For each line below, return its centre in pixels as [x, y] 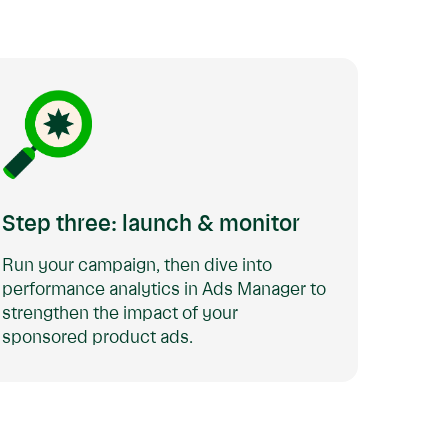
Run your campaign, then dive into [137, 266]
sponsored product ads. [97, 338]
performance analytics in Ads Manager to [164, 290]
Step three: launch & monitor [151, 225]
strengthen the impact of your [120, 314]
